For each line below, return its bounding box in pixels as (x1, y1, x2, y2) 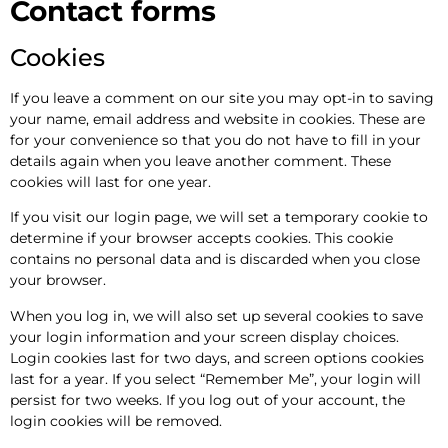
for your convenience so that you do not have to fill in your (10, 130, 421, 149)
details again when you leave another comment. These (10, 151, 391, 170)
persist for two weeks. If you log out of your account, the (10, 390, 405, 409)
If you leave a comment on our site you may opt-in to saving (10, 88, 434, 107)
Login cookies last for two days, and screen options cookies (10, 348, 424, 367)
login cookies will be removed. (10, 411, 222, 430)
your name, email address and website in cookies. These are (10, 109, 425, 128)
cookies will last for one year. (10, 172, 211, 191)
